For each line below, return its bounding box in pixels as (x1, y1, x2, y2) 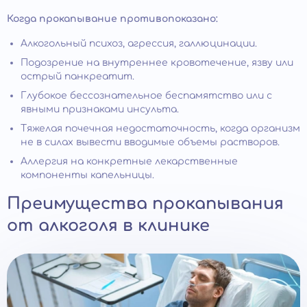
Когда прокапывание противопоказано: (7, 14, 218, 25)
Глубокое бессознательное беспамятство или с (21, 90, 272, 101)
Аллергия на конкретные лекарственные (21, 156, 238, 167)
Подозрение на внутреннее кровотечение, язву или (21, 58, 293, 69)
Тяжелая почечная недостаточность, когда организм (21, 123, 300, 134)
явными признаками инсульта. (21, 104, 179, 115)
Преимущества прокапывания (7, 195, 284, 214)
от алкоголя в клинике (7, 217, 210, 236)
